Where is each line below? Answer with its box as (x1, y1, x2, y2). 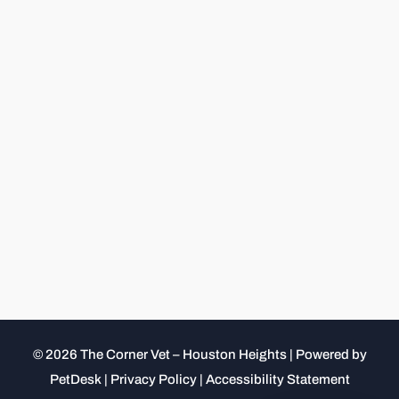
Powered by (295, 346, 367, 362)
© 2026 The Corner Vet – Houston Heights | (32, 346, 296, 362)
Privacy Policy (110, 371, 197, 387)
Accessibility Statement (205, 371, 350, 387)
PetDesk (49, 371, 102, 387)
